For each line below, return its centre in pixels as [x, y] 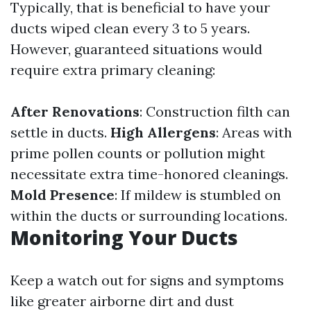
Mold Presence [62, 195]
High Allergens [163, 132]
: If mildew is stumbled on [198, 195]
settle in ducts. [60, 132]
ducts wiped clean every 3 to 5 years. [130, 28]
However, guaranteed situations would [136, 49]
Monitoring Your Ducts [124, 237]
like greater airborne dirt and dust [122, 301]
